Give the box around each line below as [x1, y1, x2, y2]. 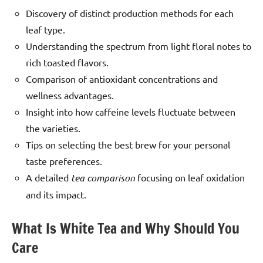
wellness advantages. [26, 89, 114, 101]
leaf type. [26, 23, 65, 35]
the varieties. [26, 122, 80, 134]
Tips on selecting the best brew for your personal [26, 138, 230, 150]
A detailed [26, 171, 71, 183]
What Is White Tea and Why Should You [12, 218, 240, 238]
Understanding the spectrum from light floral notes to [26, 39, 251, 52]
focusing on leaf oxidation [135, 171, 245, 183]
